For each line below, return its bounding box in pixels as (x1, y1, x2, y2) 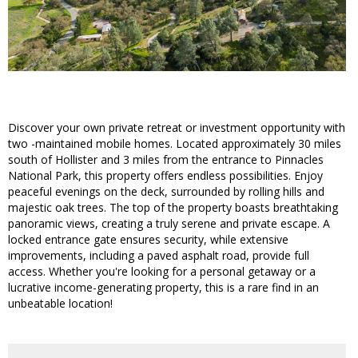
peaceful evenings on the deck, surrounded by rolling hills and (8, 184, 324, 200)
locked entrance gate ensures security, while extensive (8, 232, 288, 248)
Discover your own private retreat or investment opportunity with (8, 120, 345, 136)
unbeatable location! (8, 296, 113, 312)
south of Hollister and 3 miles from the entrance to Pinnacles (8, 152, 324, 168)
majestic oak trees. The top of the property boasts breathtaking (8, 200, 338, 216)
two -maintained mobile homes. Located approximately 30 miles (8, 136, 341, 152)
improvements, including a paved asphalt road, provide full (8, 248, 309, 264)
